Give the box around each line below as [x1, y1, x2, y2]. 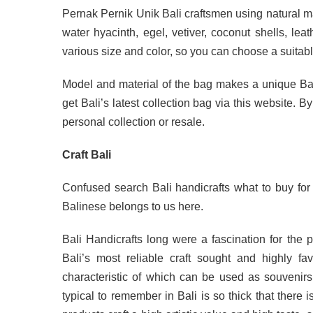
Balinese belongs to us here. [62, 200, 203, 212]
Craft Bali [62, 148, 111, 161]
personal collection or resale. [62, 115, 205, 128]
